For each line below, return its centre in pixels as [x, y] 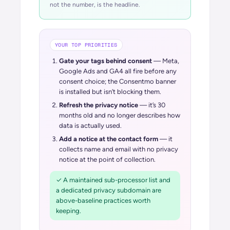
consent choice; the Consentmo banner [118, 81]
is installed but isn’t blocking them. [110, 92]
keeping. [69, 211]
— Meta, [166, 61]
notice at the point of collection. [107, 159]
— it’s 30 [152, 105]
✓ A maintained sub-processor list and [113, 180]
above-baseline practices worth [103, 200]
